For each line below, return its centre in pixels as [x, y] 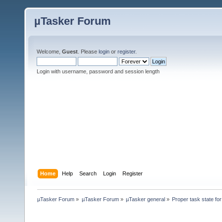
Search [88, 173]
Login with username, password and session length [98, 71]
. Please [88, 52]
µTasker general [145, 199]
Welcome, [49, 52]
